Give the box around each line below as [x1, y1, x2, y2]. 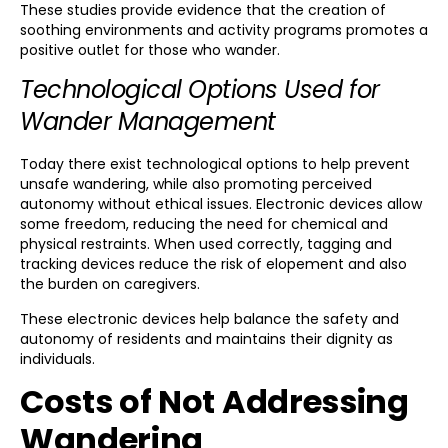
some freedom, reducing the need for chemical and [20, 214, 388, 235]
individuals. [20, 348, 95, 369]
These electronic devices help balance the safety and [20, 308, 399, 329]
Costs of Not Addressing [20, 378, 409, 424]
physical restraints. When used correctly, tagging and [20, 234, 392, 255]
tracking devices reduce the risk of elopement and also [20, 254, 407, 275]
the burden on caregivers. [20, 274, 200, 295]
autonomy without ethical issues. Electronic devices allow [20, 194, 422, 215]
